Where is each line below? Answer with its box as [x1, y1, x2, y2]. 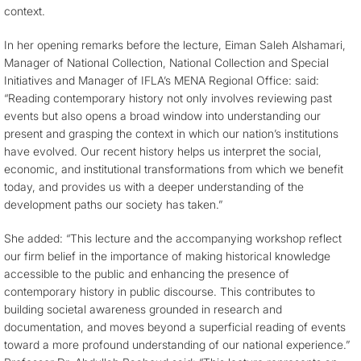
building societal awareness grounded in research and [4, 301, 282, 316]
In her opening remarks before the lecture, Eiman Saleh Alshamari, [4, 37, 346, 52]
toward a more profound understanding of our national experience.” [4, 337, 350, 351]
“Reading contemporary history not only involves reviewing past [4, 90, 332, 105]
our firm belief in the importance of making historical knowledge [4, 248, 330, 263]
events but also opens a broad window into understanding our [4, 108, 321, 122]
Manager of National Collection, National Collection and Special [4, 55, 329, 69]
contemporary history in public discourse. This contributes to [4, 284, 315, 298]
